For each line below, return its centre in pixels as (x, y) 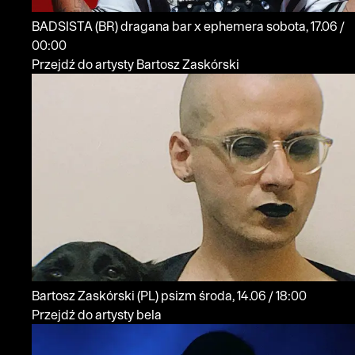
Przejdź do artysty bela (97, 315)
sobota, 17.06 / (288, 26)
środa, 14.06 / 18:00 (288, 296)
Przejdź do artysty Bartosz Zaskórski (136, 64)
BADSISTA (63, 26)
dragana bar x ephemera (193, 26)
